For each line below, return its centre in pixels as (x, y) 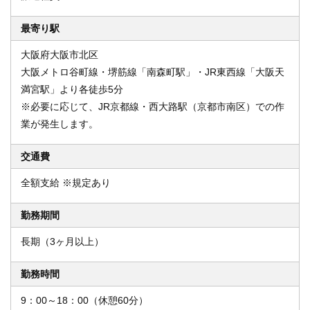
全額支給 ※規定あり (66, 183)
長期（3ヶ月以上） (62, 241)
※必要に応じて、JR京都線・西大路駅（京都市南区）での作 (153, 107)
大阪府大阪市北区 (60, 55)
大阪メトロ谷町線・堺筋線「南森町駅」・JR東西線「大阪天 (153, 72)
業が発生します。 (60, 124)
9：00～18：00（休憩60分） (84, 300)
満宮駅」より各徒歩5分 (72, 89)
